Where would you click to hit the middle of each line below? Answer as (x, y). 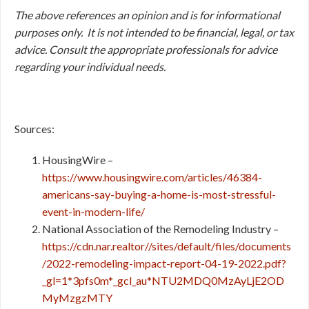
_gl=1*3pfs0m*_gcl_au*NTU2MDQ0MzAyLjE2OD (163, 280)
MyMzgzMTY (77, 298)
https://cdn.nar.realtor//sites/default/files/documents (167, 246)
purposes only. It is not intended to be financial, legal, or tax (154, 32)
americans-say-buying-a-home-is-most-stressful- (159, 194)
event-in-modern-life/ (93, 211)
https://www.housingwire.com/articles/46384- (152, 177)
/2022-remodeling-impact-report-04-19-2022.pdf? (164, 263)
